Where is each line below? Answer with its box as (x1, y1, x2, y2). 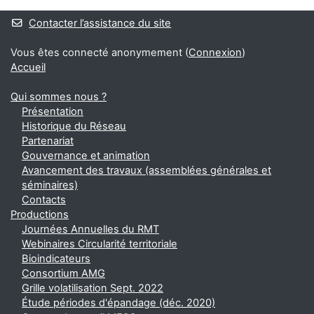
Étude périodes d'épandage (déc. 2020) (22, 296, 215, 309)
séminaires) (22, 179, 78, 191)
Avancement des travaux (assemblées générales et (22, 164, 271, 177)
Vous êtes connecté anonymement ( (11, 46, 189, 59)
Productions (11, 208, 69, 221)
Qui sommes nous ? (11, 90, 107, 103)
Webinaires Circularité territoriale (22, 238, 177, 250)
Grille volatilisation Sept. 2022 (22, 282, 163, 294)
